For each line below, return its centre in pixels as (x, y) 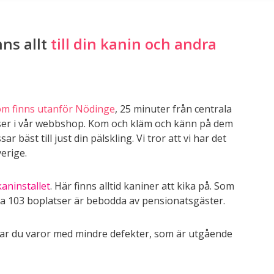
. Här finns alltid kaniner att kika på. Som (142, 186)
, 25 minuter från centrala (173, 109)
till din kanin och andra (134, 44)
